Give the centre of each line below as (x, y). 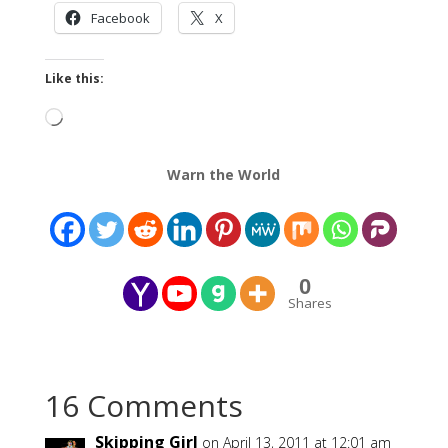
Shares (309, 303)
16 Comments (143, 406)
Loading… (93, 119)
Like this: (74, 79)
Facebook (120, 18)
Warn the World (224, 175)
